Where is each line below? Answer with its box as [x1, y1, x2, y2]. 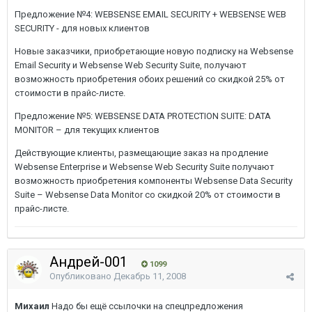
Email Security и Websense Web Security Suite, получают [15, 60, 247, 70]
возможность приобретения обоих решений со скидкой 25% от [15, 74, 285, 84]
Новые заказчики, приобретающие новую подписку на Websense [15, 46, 293, 56]
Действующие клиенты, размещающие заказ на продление [15, 148, 268, 158]
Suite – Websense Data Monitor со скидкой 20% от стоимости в [15, 189, 281, 200]
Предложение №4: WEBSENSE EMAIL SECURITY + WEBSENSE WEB [15, 9, 286, 19]
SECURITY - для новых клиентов [15, 23, 150, 33]
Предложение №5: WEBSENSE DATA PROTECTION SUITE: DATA [15, 111, 271, 121]
